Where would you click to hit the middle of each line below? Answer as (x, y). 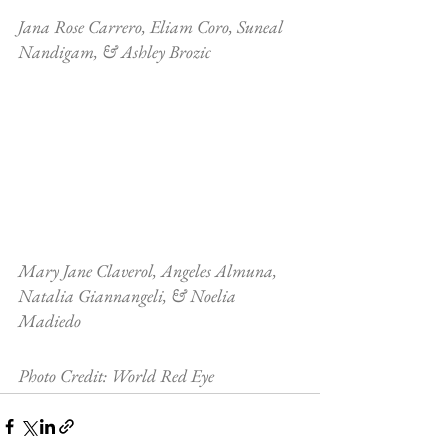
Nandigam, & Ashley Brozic (114, 51)
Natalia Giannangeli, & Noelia (129, 295)
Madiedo (49, 320)
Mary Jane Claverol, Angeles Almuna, (149, 270)
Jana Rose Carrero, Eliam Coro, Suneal (152, 26)
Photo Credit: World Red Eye (116, 375)
